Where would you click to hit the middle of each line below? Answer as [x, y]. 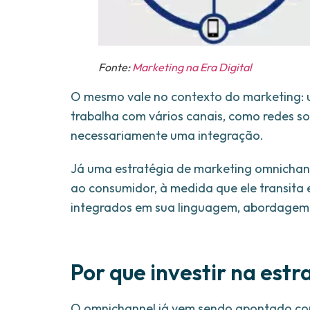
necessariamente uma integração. [167, 135]
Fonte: [115, 67]
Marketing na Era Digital [192, 67]
